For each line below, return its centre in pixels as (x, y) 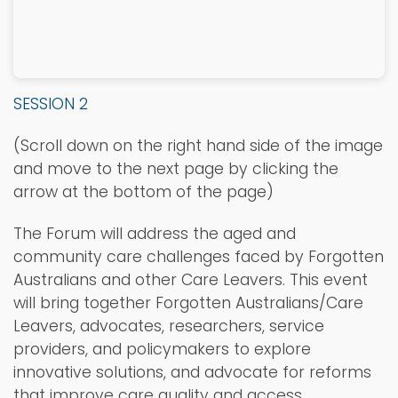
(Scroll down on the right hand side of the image (198, 146)
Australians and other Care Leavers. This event (191, 280)
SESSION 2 (51, 104)
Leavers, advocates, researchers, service (169, 326)
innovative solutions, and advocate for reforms (192, 373)
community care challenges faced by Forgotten (199, 257)
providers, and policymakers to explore (162, 350)
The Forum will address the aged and (155, 234)
